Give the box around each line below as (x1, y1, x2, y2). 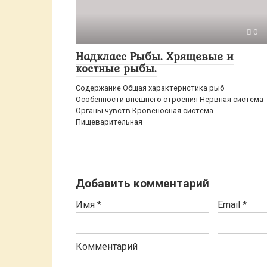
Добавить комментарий (76, 176, 209, 190)
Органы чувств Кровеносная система (76, 106, 213, 115)
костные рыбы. (76, 60, 157, 76)
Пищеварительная (76, 117, 142, 126)
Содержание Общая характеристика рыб (76, 83, 224, 92)
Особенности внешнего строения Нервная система (76, 95, 263, 104)
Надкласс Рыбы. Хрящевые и (76, 48, 234, 64)
